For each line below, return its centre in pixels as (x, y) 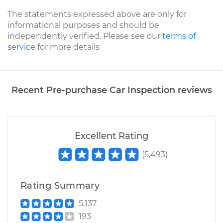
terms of (179, 36)
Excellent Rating (111, 136)
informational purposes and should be (83, 25)
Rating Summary (60, 186)
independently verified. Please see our (85, 36)
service (21, 47)
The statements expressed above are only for (97, 14)
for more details (67, 47)
